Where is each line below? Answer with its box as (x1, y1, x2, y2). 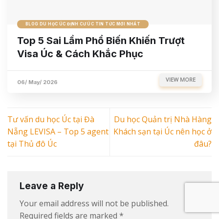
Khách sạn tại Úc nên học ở (113, 126, 212, 137)
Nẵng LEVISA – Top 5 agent (7, 126, 109, 137)
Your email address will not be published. (20, 198, 169, 209)
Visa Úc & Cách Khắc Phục (17, 48, 143, 60)
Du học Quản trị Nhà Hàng (114, 114, 212, 125)
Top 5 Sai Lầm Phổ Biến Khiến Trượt (17, 35, 185, 47)
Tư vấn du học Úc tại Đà (7, 114, 94, 125)
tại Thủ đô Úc (7, 138, 57, 150)
